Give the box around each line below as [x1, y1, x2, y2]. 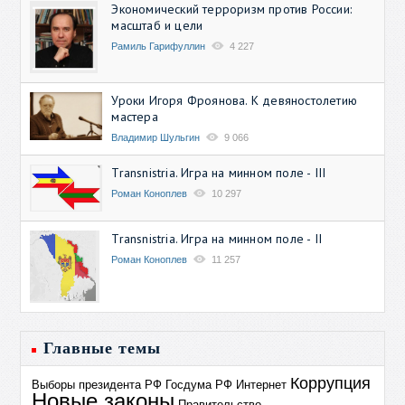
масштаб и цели [111, 16, 203, 33]
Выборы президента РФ [32, 378, 163, 392]
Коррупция [290, 374, 372, 393]
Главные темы [43, 339, 162, 358]
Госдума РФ [165, 378, 233, 392]
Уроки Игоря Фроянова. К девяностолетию [111, 91, 358, 108]
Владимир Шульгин [111, 131, 201, 143]
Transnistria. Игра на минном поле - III [111, 164, 326, 181]
